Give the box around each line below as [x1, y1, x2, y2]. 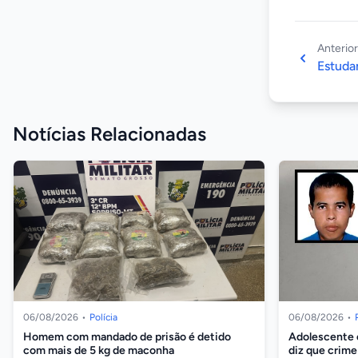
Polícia [89, 312, 117, 324]
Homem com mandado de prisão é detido [23, 330, 231, 344]
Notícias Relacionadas [13, 121, 206, 145]
